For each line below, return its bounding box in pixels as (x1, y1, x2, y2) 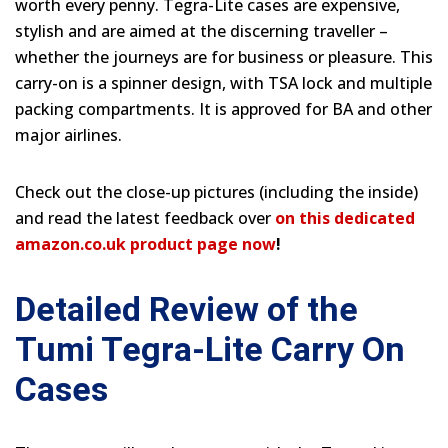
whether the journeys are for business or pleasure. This (15, 45, 433, 68)
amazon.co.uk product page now (15, 232, 276, 255)
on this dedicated (275, 206, 415, 229)
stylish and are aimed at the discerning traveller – (15, 19, 388, 42)
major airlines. (15, 123, 122, 146)
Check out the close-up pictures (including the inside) (15, 180, 418, 203)
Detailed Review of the (15, 288, 358, 329)
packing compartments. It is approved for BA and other (15, 97, 432, 120)
